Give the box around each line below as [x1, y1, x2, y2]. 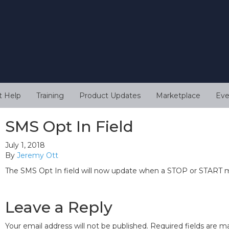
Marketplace [156, 91, 200, 101]
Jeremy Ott [17, 151, 58, 161]
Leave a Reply [5, 198, 112, 217]
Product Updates [79, 91, 141, 101]
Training [36, 91, 64, 101]
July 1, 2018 [5, 141, 45, 150]
